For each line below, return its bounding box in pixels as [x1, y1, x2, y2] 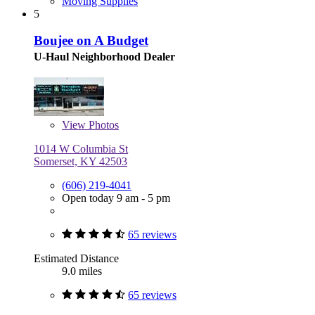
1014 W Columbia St [34, 143, 128, 155]
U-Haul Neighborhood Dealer [34, 51, 175, 63]
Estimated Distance [34, 252, 119, 265]
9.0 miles [62, 265, 102, 278]
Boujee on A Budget [34, 33, 148, 49]
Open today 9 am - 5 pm [62, 192, 170, 205]
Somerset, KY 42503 [34, 155, 127, 168]
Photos [86, 119, 119, 131]
